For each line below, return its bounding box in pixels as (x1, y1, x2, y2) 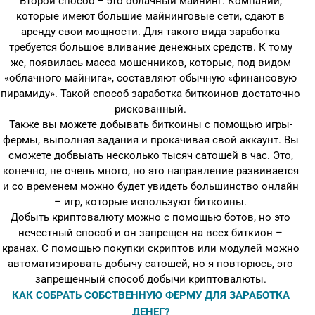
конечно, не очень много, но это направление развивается (2, 165, 299, 177)
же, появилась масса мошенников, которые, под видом (10, 56, 291, 69)
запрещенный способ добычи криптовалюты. (34, 273, 266, 285)
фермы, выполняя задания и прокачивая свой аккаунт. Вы (2, 134, 299, 146)
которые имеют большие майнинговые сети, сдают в (16, 10, 285, 22)
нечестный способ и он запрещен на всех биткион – (18, 226, 283, 239)
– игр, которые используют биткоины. (54, 195, 247, 208)
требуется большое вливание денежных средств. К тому (8, 41, 292, 53)
